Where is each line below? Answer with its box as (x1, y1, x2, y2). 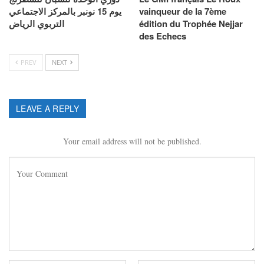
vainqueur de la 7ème (139, 4, 226, 18)
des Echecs (139, 29, 186, 42)
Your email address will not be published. (62, 135, 202, 147)
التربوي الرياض (9, 16, 64, 30)
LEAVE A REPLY (16, 102, 79, 114)
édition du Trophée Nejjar (139, 16, 243, 30)
